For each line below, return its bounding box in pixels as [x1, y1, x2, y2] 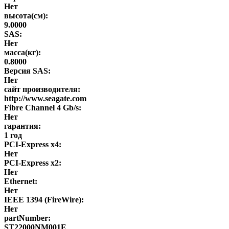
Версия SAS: [4, 66, 51, 75]
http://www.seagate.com [4, 94, 86, 103]
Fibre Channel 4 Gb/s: [4, 103, 81, 112]
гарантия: [4, 121, 41, 130]
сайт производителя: [4, 84, 80, 94]
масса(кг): [4, 48, 41, 57]
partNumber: [4, 213, 51, 222]
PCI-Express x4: [4, 140, 61, 149]
